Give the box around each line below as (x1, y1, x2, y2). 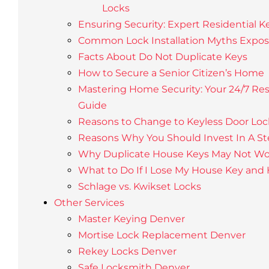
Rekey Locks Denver (77, 246, 177, 257)
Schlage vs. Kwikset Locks (77, 181, 201, 192)
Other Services (53, 197, 124, 208)
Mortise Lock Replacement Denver (77, 229, 246, 241)
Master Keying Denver (77, 213, 185, 225)
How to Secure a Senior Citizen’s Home (77, 67, 264, 79)
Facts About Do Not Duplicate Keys (77, 51, 247, 62)
